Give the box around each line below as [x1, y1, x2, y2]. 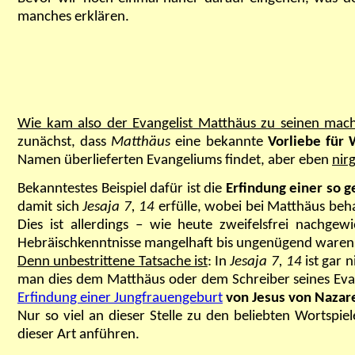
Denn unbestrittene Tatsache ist [17, 254, 208, 270]
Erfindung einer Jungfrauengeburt [17, 291, 223, 307]
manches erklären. [17, 9, 129, 25]
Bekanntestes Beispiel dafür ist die [17, 181, 226, 197]
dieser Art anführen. [17, 327, 139, 343]
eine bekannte [175, 135, 268, 151]
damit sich [17, 200, 83, 216]
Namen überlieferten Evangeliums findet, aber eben [17, 153, 332, 169]
